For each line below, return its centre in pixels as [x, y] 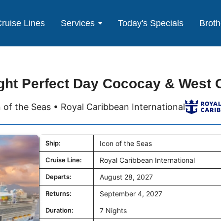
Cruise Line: [64, 160]
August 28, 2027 [126, 177]
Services [78, 23]
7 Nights [113, 211]
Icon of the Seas [126, 144]
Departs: [58, 177]
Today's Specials [151, 23]
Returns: [58, 194]
